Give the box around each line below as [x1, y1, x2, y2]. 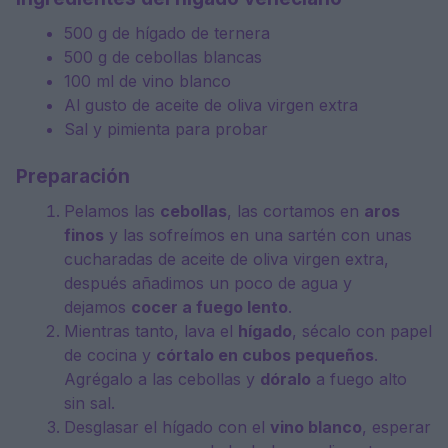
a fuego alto [311, 369, 407, 390]
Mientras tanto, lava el [64, 321, 238, 342]
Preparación [16, 165, 130, 189]
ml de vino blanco [91, 71, 231, 92]
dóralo [260, 369, 311, 390]
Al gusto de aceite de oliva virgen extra [64, 95, 358, 116]
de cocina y [64, 345, 156, 366]
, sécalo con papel [292, 321, 432, 342]
